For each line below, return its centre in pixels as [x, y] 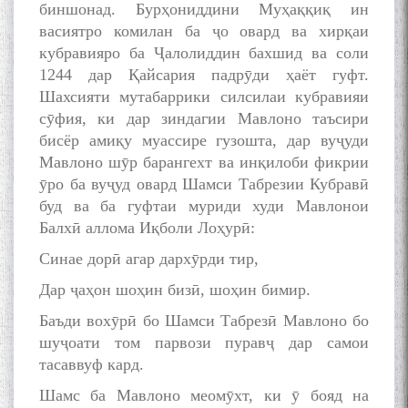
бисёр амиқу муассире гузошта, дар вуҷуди [204, 141]
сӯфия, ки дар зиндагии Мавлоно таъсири [204, 119]
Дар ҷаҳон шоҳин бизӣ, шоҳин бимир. [175, 290]
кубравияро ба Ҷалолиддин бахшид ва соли [204, 53]
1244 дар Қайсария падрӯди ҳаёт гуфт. [204, 75]
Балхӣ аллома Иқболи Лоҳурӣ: [147, 228]
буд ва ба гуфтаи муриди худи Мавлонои [204, 206]
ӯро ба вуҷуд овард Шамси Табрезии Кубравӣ [204, 184]
